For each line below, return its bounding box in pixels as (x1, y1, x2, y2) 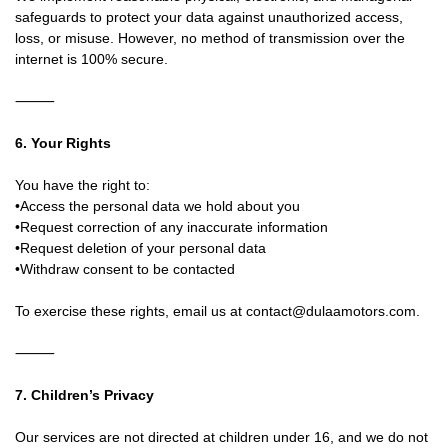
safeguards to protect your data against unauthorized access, (15, 9, 403, 25)
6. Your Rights (15, 135, 111, 151)
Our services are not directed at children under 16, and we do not (15, 429, 428, 445)
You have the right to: (15, 177, 150, 193)
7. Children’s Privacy (15, 387, 154, 403)
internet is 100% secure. (15, 51, 168, 67)
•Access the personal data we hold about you (15, 198, 300, 214)
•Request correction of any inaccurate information (15, 219, 328, 235)
